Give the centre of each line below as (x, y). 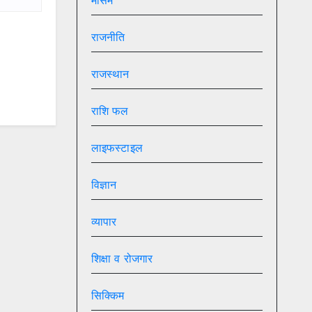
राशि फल (110, 111)
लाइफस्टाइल (117, 148)
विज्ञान (104, 185)
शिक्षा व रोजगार (122, 259)
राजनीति (108, 37)
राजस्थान (110, 74)
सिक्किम (108, 296)
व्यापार (104, 222)
